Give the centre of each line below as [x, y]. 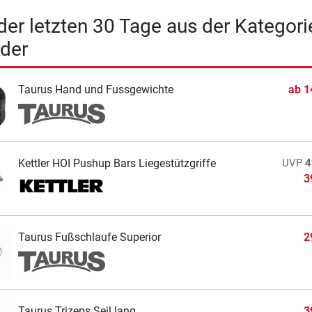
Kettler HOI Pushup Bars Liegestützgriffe [117, 163]
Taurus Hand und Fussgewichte [95, 89]
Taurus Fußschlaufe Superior [89, 237]
